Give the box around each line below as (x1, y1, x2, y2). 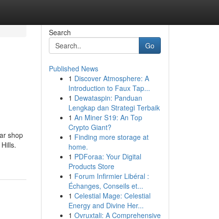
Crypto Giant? (68, 122, 111, 132)
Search (48, 27, 71, 37)
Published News (48, 64, 98, 73)
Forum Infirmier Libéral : (74, 171, 149, 181)
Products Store (68, 161, 114, 171)
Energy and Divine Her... (68, 200, 144, 210)
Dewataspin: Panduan (74, 93, 142, 103)
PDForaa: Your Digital (74, 152, 141, 161)
